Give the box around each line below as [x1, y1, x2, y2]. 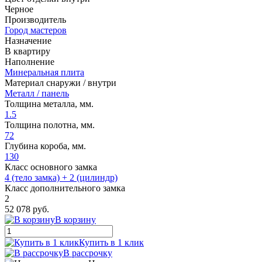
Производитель [5, 14, 66, 25]
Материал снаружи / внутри [5, 77, 116, 88]
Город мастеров [5, 25, 67, 35]
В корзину [55, 214, 96, 225]
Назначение [5, 35, 51, 46]
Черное [5, 4, 33, 14]
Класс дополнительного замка [5, 182, 125, 193]
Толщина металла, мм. [5, 98, 94, 109]
